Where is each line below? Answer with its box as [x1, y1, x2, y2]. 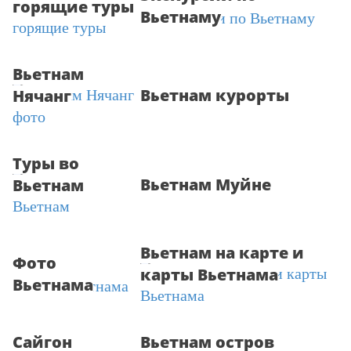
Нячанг [13, 85, 71, 107]
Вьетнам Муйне [140, 174, 271, 196]
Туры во [13, 153, 79, 175]
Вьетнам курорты [140, 85, 289, 107]
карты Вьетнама [140, 264, 278, 286]
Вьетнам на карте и [140, 242, 304, 264]
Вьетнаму [140, 6, 221, 28]
